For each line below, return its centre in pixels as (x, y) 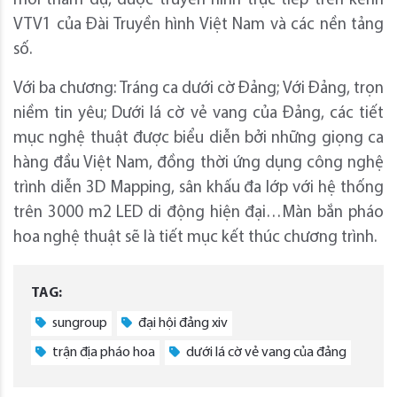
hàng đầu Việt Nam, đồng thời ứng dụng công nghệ (198, 163)
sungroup (78, 323)
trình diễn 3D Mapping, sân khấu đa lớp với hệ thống (198, 188)
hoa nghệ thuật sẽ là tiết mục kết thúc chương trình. (195, 237)
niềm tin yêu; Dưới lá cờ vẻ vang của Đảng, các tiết (198, 113)
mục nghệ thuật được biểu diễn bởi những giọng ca (198, 138)
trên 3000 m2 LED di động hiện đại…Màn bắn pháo (198, 213)
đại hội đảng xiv (182, 323)
